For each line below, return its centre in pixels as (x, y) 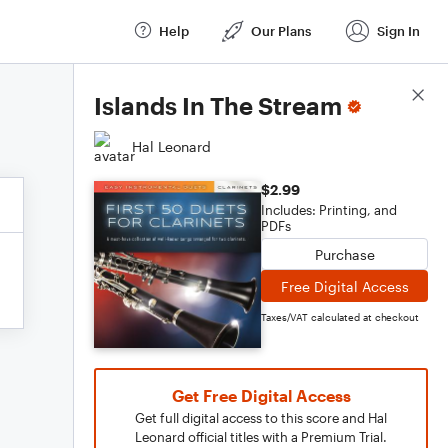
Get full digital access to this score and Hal (261, 418)
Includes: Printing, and (329, 210)
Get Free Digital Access (261, 395)
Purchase (344, 254)
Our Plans (281, 30)
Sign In (398, 30)
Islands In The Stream (218, 105)
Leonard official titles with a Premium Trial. (261, 437)
